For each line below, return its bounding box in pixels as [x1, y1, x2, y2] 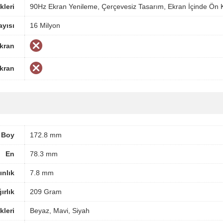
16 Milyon [30, 21, 60, 29]
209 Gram [30, 187, 62, 196]
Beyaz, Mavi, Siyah [30, 206, 90, 215]
